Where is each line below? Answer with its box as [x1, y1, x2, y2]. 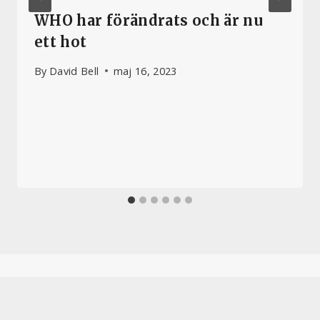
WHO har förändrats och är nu [34, 11, 264, 30]
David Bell [49, 64, 99, 78]
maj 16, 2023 [113, 64, 177, 78]
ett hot [34, 33, 87, 51]
